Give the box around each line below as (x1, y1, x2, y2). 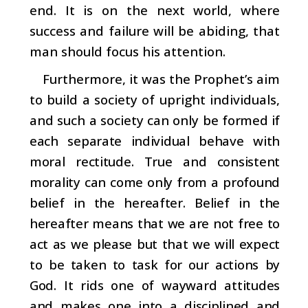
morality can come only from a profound (30, 173, 280, 190)
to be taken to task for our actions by (30, 255, 280, 273)
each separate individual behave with (30, 131, 280, 149)
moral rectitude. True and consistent (30, 152, 280, 170)
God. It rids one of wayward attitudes (30, 276, 280, 294)
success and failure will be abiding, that (30, 21, 280, 39)
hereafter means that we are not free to (30, 214, 280, 232)
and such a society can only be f (30, 111, 228, 129)
